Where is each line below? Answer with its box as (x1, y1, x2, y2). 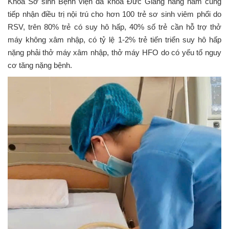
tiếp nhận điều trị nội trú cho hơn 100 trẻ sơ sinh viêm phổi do (8, 10, 221, 18)
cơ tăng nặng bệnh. (8, 61, 72, 70)
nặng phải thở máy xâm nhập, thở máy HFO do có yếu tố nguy (8, 48, 221, 57)
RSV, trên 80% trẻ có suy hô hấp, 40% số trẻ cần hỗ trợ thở (8, 22, 221, 31)
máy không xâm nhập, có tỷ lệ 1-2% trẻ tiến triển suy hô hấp (8, 35, 221, 44)
